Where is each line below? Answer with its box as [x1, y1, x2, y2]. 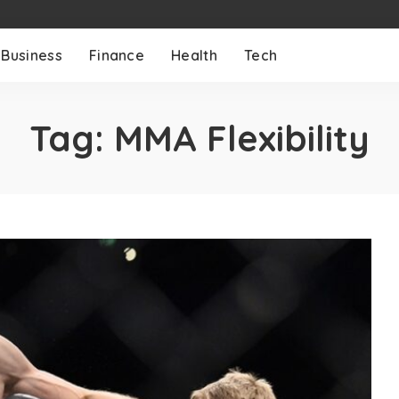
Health [171, 46, 218, 64]
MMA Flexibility [114, 116, 370, 160]
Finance [88, 46, 145, 64]
